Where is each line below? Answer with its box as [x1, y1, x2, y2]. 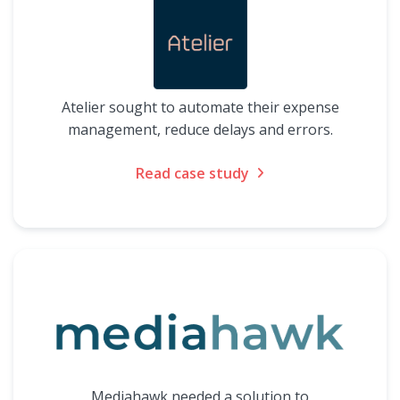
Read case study [136, 163, 249, 183]
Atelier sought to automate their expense [61, 97, 339, 117]
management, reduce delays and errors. [67, 120, 333, 139]
